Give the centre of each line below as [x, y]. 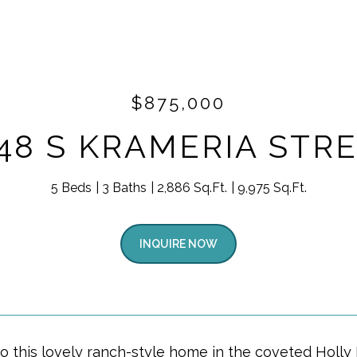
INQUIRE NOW [178, 244]
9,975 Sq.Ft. [272, 188]
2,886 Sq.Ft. [192, 188]
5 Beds [71, 188]
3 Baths [124, 188]
